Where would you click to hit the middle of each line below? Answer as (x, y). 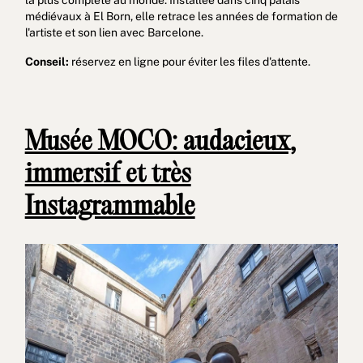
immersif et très (108, 175)
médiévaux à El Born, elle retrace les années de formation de (181, 16)
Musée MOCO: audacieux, (160, 143)
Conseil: (47, 61)
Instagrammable (110, 207)
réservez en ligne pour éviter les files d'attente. (189, 61)
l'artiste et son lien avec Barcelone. (114, 32)
